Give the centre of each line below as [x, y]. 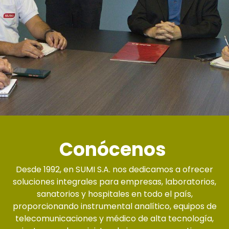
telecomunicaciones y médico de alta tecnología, [114, 219]
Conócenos [114, 150]
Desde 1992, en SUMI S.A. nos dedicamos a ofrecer [114, 169]
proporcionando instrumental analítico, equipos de [114, 206]
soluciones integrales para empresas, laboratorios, [114, 182]
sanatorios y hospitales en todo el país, [114, 194]
